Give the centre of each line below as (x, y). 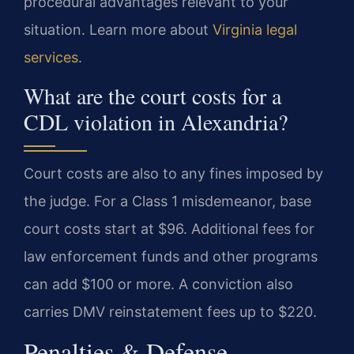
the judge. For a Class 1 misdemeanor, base (168, 201)
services (51, 58)
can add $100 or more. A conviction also (158, 284)
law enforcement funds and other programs (171, 256)
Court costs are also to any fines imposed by (173, 173)
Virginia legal (255, 30)
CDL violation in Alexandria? (156, 121)
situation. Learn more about (118, 30)
